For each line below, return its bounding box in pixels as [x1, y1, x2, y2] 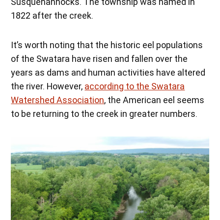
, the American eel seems [104, 95, 205, 106]
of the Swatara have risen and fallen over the [11, 54, 188, 64]
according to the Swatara [84, 81, 185, 92]
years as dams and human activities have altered [11, 67, 206, 78]
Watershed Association [11, 95, 105, 106]
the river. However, [11, 81, 85, 92]
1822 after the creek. [11, 10, 94, 21]
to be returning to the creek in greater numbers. [11, 109, 198, 119]
